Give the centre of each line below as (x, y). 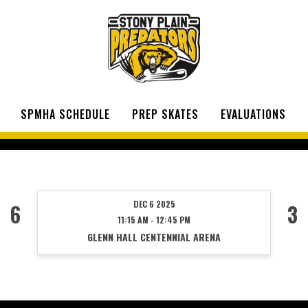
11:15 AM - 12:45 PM (154, 220)
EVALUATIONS (253, 114)
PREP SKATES (165, 114)
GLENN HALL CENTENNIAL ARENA (154, 237)
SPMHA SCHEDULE (65, 114)
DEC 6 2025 (154, 204)
